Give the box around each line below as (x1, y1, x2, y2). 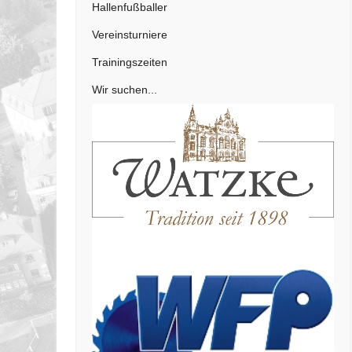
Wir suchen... (92, 83, 157, 97)
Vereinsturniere (92, 28, 167, 42)
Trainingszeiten (92, 56, 167, 69)
